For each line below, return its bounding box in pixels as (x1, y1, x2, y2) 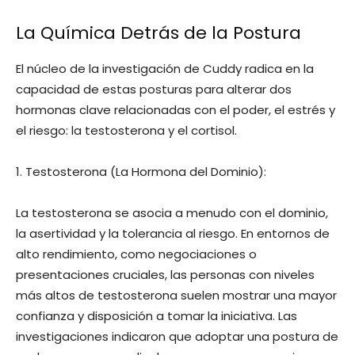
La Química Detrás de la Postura (16, 20, 301, 45)
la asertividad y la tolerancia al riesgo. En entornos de (16, 224, 330, 242)
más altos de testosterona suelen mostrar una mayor (16, 286, 337, 303)
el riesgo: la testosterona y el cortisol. (16, 121, 237, 139)
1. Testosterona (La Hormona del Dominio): (16, 162, 266, 180)
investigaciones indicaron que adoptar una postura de (16, 327, 338, 345)
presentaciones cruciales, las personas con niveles (16, 265, 315, 283)
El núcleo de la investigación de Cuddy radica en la (16, 59, 314, 77)
